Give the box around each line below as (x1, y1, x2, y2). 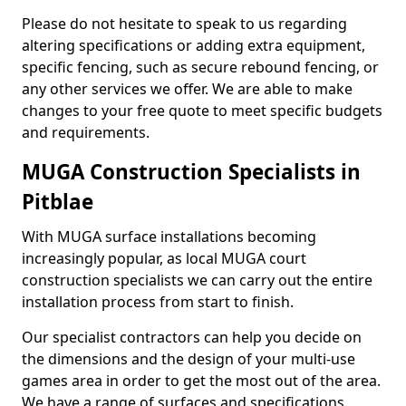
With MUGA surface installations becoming (22, 227, 316, 246)
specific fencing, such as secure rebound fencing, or (22, 57, 379, 77)
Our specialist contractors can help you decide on (22, 327, 362, 347)
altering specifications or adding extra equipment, (22, 35, 365, 55)
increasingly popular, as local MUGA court (22, 248, 306, 268)
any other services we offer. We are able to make (22, 79, 353, 99)
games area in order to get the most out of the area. (22, 371, 381, 391)
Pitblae (22, 188, 93, 216)
